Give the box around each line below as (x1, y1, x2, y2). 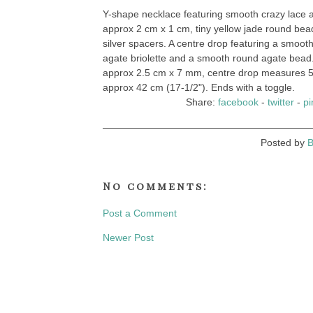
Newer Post (103, 232, 154, 243)
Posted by (260, 137, 307, 148)
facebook (217, 96, 259, 108)
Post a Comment (103, 208, 177, 219)
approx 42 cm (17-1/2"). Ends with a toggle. (103, 82, 295, 93)
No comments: (103, 179, 208, 193)
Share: (185, 96, 218, 108)
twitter (267, 96, 294, 108)
